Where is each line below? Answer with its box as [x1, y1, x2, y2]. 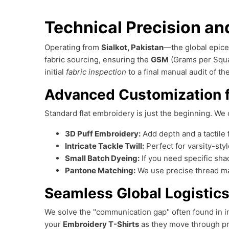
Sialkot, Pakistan [101, 42, 164, 52]
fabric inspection [66, 67, 126, 77]
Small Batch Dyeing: [65, 153, 140, 163]
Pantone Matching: [65, 166, 135, 175]
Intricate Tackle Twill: [65, 141, 144, 151]
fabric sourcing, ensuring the [44, 55, 151, 64]
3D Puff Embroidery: [65, 129, 141, 139]
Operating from [44, 42, 101, 52]
